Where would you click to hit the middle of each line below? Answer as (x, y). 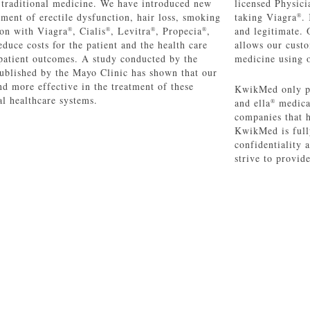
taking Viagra (265, 17)
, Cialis (89, 31)
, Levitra (131, 31)
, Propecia (179, 31)
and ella (252, 103)
